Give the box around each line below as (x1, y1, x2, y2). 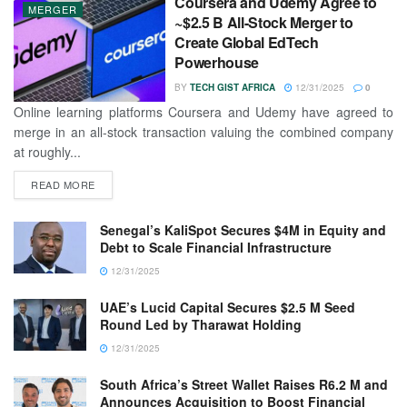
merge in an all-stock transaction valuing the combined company (14, 123, 393, 142)
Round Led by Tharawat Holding (100, 315, 302, 334)
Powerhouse (174, 52, 259, 74)
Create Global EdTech (174, 32, 319, 54)
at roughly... (14, 143, 81, 162)
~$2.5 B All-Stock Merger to (174, 12, 353, 34)
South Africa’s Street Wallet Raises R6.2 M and (100, 375, 388, 394)
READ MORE (31, 177, 95, 193)
